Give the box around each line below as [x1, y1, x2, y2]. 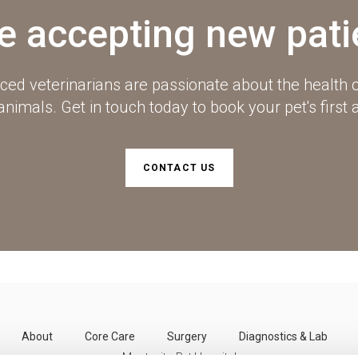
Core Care [84, 330, 135, 344]
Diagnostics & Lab [238, 330, 328, 344]
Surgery [166, 330, 207, 344]
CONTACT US [142, 162, 216, 174]
